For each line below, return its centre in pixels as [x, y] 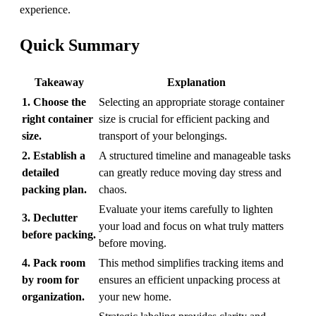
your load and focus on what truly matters [191, 226]
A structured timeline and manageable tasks [195, 156]
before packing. [59, 235]
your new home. [135, 297]
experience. [45, 10]
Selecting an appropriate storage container [192, 102]
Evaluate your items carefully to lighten [186, 209]
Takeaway [59, 83]
